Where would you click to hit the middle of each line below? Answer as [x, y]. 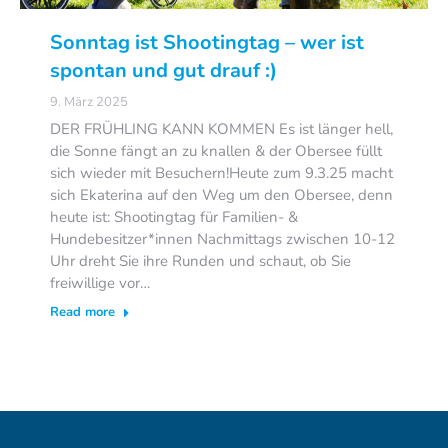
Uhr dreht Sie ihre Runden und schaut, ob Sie [200, 260]
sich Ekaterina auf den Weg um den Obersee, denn [221, 194]
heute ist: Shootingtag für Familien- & [174, 216]
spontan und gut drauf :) [163, 70]
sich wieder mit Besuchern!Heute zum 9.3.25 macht [221, 172]
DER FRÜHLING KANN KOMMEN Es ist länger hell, [221, 128]
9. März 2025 [89, 101]
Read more [82, 311]
